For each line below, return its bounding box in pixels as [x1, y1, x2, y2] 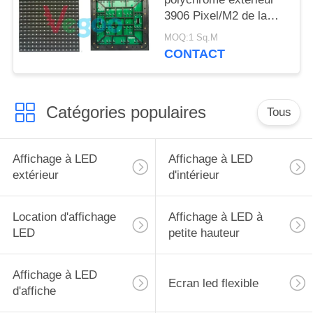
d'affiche [12, 284, 56, 298]
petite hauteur [168, 226, 240, 240]
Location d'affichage [12, 210, 116, 224]
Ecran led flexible [168, 276, 259, 290]
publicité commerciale [164, 24, 279, 38]
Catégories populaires [45, 102, 206, 122]
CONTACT [164, 47, 226, 61]
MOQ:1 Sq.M [164, 33, 219, 43]
